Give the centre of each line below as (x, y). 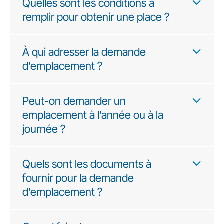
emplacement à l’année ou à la (93, 115)
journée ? (44, 129)
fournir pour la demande (78, 178)
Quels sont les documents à (87, 164)
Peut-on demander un (74, 101)
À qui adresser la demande (84, 52)
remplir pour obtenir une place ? (96, 17)
